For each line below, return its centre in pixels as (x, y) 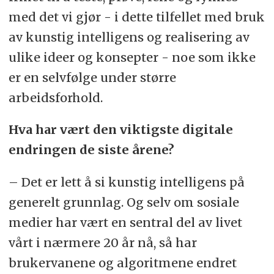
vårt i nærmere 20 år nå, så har (102, 243)
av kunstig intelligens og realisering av (129, 37)
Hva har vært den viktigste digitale (120, 130)
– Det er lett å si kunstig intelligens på (126, 182)
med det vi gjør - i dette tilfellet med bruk (136, 17)
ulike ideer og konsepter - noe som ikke (132, 57)
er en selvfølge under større (92, 77)
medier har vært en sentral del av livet (125, 223)
